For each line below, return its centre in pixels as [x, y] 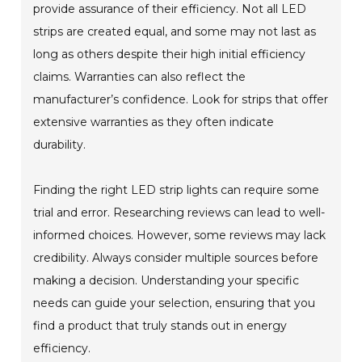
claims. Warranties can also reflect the [140, 77]
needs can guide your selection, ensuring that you [175, 303]
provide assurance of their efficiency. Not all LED [170, 9]
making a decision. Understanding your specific [166, 281]
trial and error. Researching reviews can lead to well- [179, 213]
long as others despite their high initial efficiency [170, 55]
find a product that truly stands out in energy [160, 326]
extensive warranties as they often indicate [154, 122]
